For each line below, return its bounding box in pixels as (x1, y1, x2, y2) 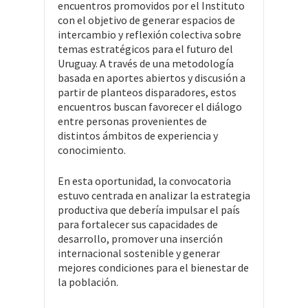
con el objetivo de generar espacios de (58, 12, 235, 27)
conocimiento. (58, 142, 126, 157)
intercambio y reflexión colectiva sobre (58, 27, 241, 41)
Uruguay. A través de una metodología (58, 56, 234, 70)
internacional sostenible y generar (58, 245, 220, 260)
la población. (58, 274, 118, 289)
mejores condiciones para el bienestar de (58, 260, 249, 274)
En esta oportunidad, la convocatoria (58, 173, 231, 188)
